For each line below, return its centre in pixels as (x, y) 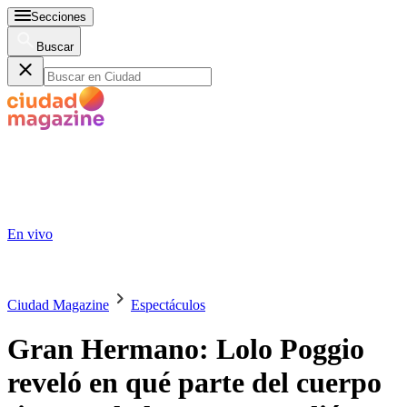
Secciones (59, 17)
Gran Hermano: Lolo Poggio (186, 349)
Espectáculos (168, 305)
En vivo (30, 234)
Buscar (55, 47)
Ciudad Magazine (58, 305)
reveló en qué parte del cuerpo (194, 383)
